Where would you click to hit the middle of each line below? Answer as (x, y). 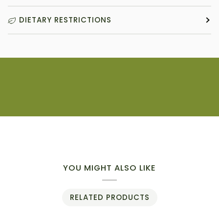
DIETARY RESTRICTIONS (65, 20)
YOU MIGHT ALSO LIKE (109, 168)
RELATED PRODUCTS (109, 197)
